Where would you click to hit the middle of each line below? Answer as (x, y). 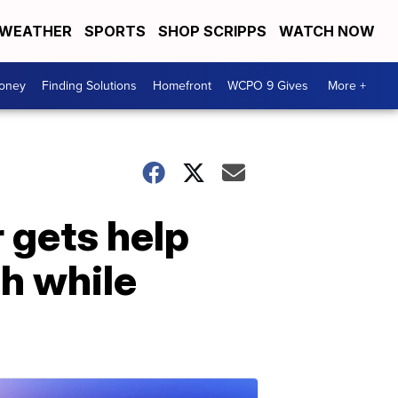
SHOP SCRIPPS (212, 31)
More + (347, 86)
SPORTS (115, 31)
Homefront (182, 86)
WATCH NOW (329, 31)
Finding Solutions (89, 86)
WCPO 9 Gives (268, 86)
